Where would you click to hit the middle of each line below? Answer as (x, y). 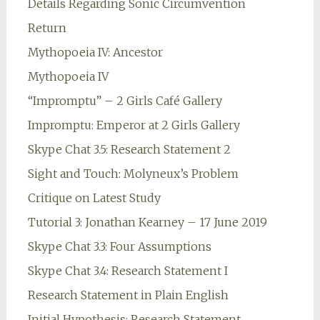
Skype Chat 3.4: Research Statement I (127, 271)
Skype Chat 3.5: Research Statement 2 (129, 150)
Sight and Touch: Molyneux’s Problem (133, 174)
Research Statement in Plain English (128, 295)
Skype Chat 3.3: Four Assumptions (119, 247)
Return (47, 28)
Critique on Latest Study (94, 198)
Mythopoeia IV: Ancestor (95, 52)
